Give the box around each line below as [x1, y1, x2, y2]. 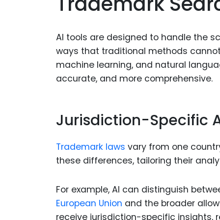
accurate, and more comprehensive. [56, 73, 213, 85]
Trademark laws [56, 141, 125, 153]
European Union [56, 197, 122, 210]
